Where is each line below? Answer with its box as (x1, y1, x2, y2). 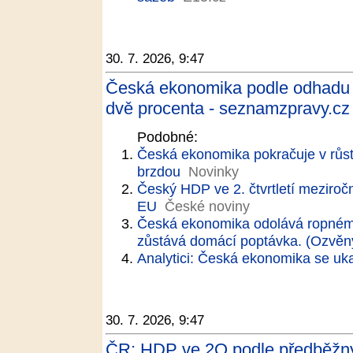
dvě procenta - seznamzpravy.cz (106, 98, 350, 118)
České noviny (165, 198, 250, 214)
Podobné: (137, 128, 198, 145)
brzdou (137, 163, 180, 180)
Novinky (188, 163, 239, 180)
